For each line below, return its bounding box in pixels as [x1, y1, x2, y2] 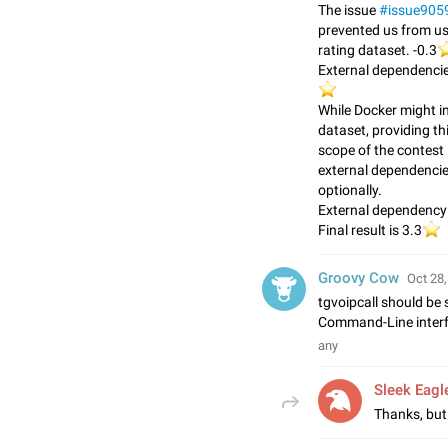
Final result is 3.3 [318, 222, 422, 238]
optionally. [318, 182, 382, 198]
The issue [318, 2, 379, 18]
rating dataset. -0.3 [318, 42, 437, 58]
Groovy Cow [318, 269, 399, 287]
